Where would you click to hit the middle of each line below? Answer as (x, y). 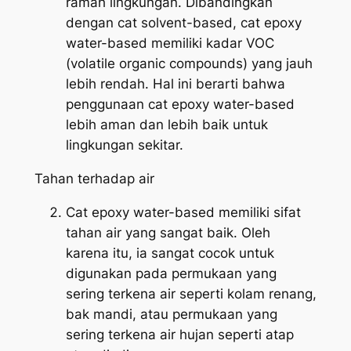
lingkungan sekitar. (124, 145)
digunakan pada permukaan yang (171, 273)
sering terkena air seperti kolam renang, (191, 293)
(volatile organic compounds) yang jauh (189, 64)
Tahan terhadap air (94, 178)
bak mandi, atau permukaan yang (171, 314)
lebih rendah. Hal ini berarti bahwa (175, 84)
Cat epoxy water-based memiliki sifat (183, 212)
